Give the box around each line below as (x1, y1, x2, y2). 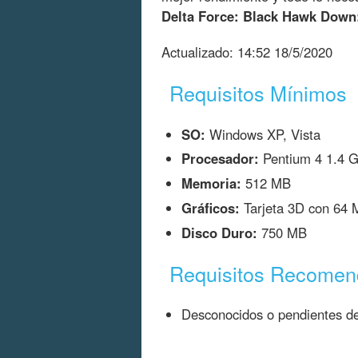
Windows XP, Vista (205, 124, 320, 144)
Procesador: (181, 149, 259, 169)
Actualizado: (161, 42, 237, 62)
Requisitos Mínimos (169, 78, 348, 108)
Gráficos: (181, 198, 240, 218)
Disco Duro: (181, 223, 257, 243)
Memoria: (181, 173, 241, 193)
